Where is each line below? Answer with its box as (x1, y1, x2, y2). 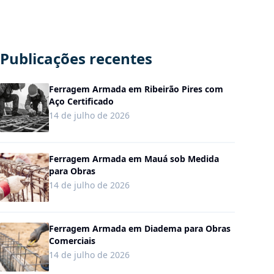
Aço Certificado (49, 95, 114, 107)
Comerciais (49, 235, 95, 246)
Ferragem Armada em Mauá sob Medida (49, 153, 219, 165)
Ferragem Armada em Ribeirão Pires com (49, 83, 223, 95)
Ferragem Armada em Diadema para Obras (49, 223, 231, 234)
